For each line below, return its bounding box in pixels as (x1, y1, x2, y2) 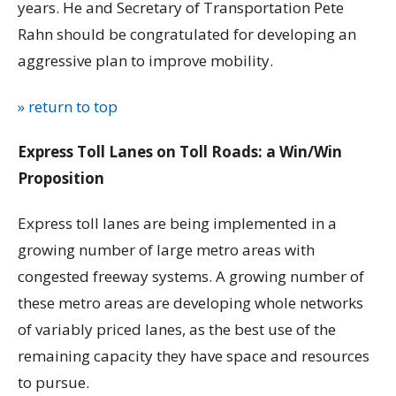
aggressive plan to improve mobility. (18, 50, 273, 72)
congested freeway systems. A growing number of (18, 266, 364, 287)
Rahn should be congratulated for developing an (18, 24, 356, 45)
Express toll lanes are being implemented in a (18, 213, 337, 234)
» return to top (18, 95, 118, 117)
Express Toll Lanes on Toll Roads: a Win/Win (18, 141, 342, 162)
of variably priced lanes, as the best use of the (18, 319, 336, 340)
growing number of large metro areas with (18, 240, 315, 261)
